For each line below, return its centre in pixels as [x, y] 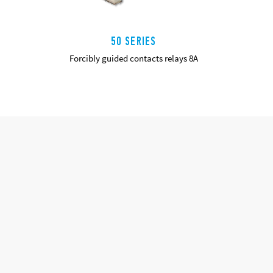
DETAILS [133, 82]
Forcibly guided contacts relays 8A [133, 58]
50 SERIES [133, 41]
